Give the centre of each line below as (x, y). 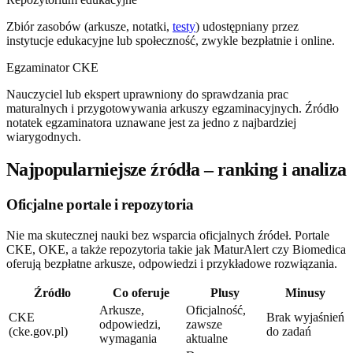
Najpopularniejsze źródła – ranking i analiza (176, 170)
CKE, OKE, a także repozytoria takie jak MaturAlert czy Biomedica (176, 250)
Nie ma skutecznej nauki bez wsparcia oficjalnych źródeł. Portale (168, 236)
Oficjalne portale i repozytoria (100, 205)
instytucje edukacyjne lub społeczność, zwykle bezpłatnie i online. (171, 40)
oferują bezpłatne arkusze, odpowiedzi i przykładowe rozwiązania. (172, 264)
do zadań (289, 332)
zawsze (204, 325)
